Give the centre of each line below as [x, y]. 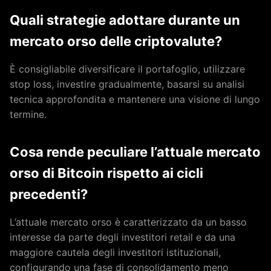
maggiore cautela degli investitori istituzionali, [115, 253]
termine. [28, 115]
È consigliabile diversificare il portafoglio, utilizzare [127, 69]
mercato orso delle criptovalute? [116, 41]
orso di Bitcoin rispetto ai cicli [106, 173]
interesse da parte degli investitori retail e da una [122, 237]
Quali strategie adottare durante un [125, 20]
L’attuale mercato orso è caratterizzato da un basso [128, 222]
